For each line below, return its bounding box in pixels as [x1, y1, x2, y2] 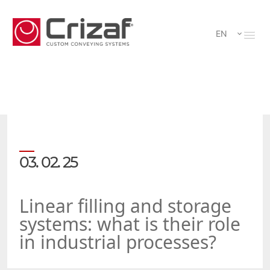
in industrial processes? [19, 230, 216, 254]
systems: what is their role [19, 212, 240, 236]
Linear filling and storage [19, 193, 231, 218]
